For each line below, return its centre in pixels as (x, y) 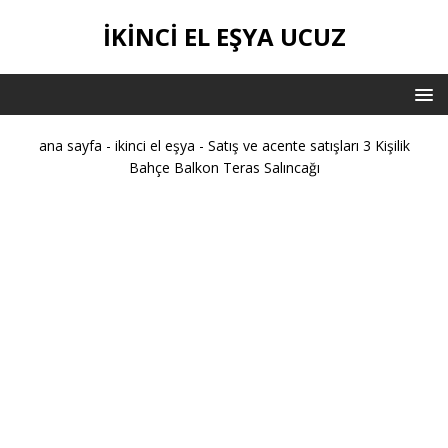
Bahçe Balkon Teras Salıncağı (224, 167)
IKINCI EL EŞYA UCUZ (224, 36)
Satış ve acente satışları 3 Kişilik (308, 145)
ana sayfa (70, 145)
